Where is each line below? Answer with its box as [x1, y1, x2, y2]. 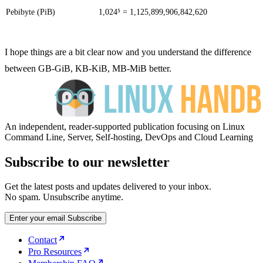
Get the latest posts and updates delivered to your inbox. [5, 181, 211, 192]
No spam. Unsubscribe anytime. [5, 192, 123, 203]
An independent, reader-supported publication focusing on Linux [5, 121, 245, 131]
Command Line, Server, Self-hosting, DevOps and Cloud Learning [5, 131, 253, 142]
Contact [28, 235, 57, 245]
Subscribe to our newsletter [5, 154, 170, 170]
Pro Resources [28, 247, 82, 257]
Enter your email [9, 214, 65, 223]
